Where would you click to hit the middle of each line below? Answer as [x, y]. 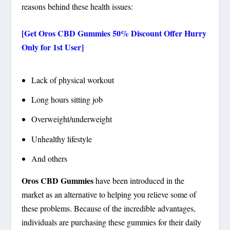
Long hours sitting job [67, 100]
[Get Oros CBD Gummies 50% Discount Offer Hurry [114, 33]
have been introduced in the [139, 180]
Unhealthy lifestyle [61, 139]
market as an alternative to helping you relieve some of [109, 194]
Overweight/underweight [71, 119]
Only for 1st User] [53, 47]
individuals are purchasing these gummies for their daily [112, 222]
